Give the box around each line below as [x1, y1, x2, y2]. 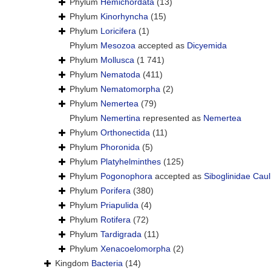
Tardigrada [100, 229, 142, 240]
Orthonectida [100, 128, 150, 138]
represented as [140, 113, 203, 123]
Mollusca [100, 55, 134, 65]
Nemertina [100, 113, 140, 123]
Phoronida [100, 142, 140, 152]
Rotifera [100, 215, 131, 225]
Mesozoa [100, 41, 135, 51]
